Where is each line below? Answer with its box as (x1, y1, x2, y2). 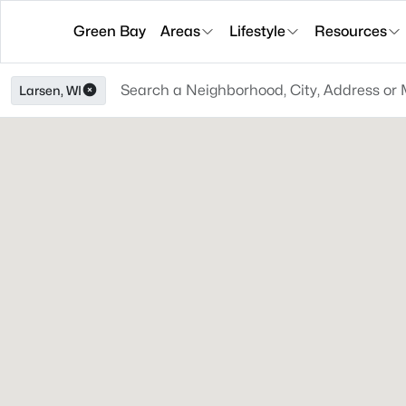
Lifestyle (229, 23, 285, 40)
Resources (314, 23, 387, 40)
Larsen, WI (19, 82, 82, 98)
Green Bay (73, 23, 146, 40)
